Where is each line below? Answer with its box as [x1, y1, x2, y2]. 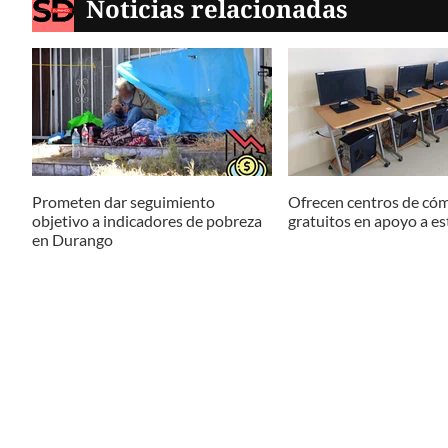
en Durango [32, 230, 113, 250]
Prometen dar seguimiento [32, 192, 215, 212]
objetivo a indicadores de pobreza [32, 211, 262, 231]
